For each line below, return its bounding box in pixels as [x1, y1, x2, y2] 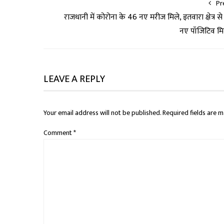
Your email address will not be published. [43, 107, 161, 118]
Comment [43, 127, 73, 138]
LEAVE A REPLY [43, 70, 105, 87]
